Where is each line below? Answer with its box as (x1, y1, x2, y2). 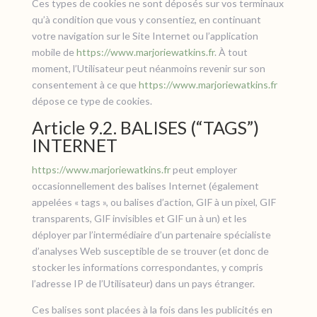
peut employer (170, 163, 237, 175)
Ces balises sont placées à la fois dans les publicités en (31, 304, 272, 316)
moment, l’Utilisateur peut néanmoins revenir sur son (31, 62, 265, 74)
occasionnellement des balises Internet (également (31, 180, 259, 192)
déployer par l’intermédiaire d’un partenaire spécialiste (31, 229, 271, 241)
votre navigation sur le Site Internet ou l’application (31, 30, 258, 42)
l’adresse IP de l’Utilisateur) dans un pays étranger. (31, 277, 255, 289)
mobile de (31, 46, 76, 58)
